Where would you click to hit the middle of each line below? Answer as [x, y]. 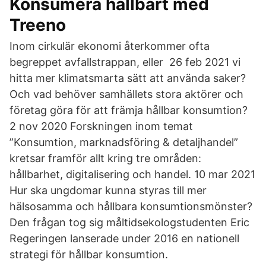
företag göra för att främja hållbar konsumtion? [129, 110]
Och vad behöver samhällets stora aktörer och [126, 94]
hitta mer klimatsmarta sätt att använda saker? [128, 78]
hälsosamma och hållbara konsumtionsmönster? [131, 206]
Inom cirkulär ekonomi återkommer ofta [110, 46]
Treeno [38, 25]
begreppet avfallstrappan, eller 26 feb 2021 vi [125, 62]
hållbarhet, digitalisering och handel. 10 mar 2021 [132, 174]
